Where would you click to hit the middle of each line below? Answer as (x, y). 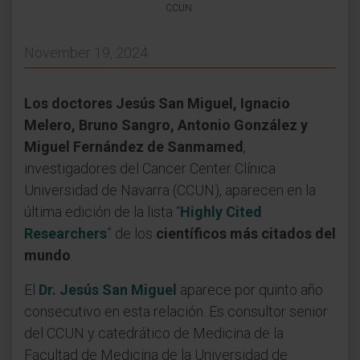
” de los (131, 233)
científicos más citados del (246, 233)
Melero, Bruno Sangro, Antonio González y (166, 125)
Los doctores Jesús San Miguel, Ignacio (157, 103)
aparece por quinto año (250, 289)
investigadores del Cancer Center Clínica (150, 168)
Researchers (65, 233)
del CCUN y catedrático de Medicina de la (154, 333)
